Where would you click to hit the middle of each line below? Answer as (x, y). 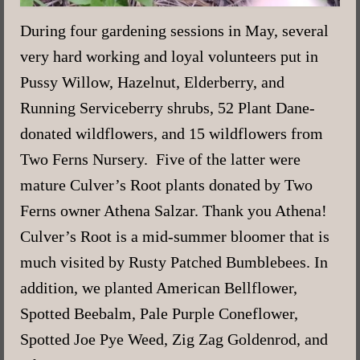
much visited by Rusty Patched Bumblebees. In (174, 262)
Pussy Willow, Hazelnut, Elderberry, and (152, 82)
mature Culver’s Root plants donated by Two (166, 184)
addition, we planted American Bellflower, (159, 287)
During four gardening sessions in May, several (174, 30)
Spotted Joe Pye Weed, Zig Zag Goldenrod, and (174, 339)
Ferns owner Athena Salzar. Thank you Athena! (174, 210)
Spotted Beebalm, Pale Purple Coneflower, (159, 313)
